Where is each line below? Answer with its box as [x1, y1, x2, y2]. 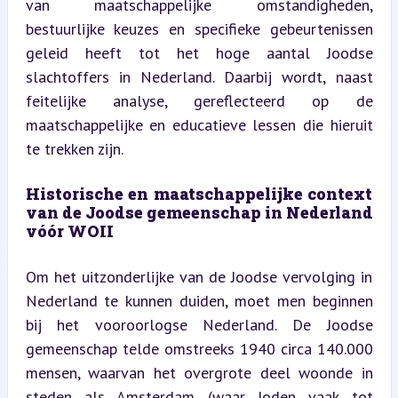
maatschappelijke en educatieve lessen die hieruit [25, 114, 373, 135]
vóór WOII [25, 219, 114, 242]
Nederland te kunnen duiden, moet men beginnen [25, 290, 373, 311]
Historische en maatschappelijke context [25, 182, 373, 204]
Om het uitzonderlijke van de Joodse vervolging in [25, 266, 373, 287]
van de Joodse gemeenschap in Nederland [25, 201, 373, 223]
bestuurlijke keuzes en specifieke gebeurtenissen [25, 18, 373, 39]
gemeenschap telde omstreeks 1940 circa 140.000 [25, 338, 373, 359]
